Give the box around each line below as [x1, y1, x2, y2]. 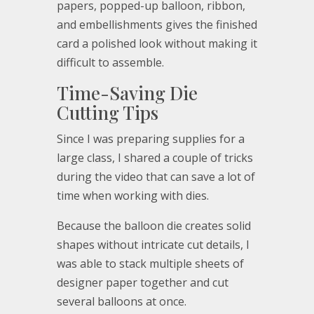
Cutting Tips [56, 100, 158, 125]
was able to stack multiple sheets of [56, 256, 244, 272]
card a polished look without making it [56, 36, 257, 52]
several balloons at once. [56, 294, 186, 310]
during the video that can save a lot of [56, 169, 255, 185]
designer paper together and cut [56, 275, 228, 291]
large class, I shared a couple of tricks [56, 150, 253, 166]
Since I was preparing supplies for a [56, 131, 245, 147]
